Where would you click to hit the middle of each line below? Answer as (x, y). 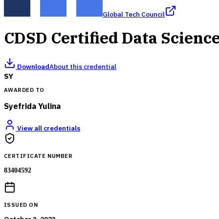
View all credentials (48, 128)
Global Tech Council (134, 14)
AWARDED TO (24, 90)
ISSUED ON (21, 204)
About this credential (83, 66)
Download (33, 66)
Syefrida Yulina (32, 106)
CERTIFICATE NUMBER (38, 155)
